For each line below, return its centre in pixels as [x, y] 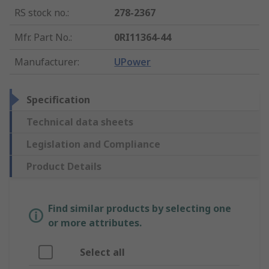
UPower [133, 62]
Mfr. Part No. [42, 38]
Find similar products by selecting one [140, 209]
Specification [58, 100]
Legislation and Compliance [93, 144]
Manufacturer [46, 62]
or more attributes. [95, 223]
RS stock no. [41, 13]
